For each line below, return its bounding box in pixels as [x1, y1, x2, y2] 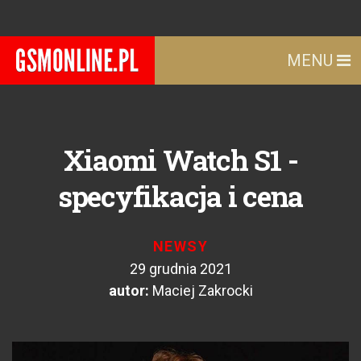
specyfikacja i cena [57, 177, 304, 214]
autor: [108, 282, 149, 299]
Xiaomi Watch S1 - [63, 141, 298, 178]
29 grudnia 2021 [129, 260, 232, 277]
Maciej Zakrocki [151, 282, 253, 299]
